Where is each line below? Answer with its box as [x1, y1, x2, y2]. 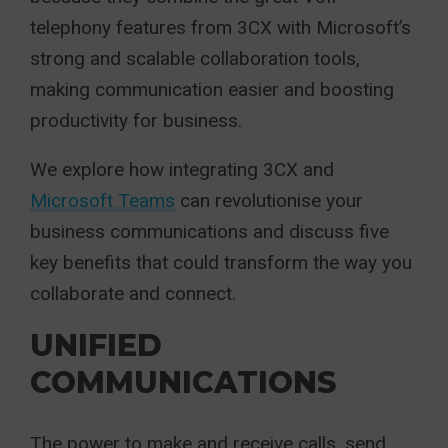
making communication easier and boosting [30, 78, 394, 101]
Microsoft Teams [30, 189, 175, 212]
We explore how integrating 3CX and [30, 158, 334, 181]
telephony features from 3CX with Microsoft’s [30, 16, 411, 39]
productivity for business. [30, 109, 242, 132]
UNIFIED [30, 327, 162, 364]
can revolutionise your [175, 189, 363, 212]
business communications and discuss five [30, 220, 389, 243]
